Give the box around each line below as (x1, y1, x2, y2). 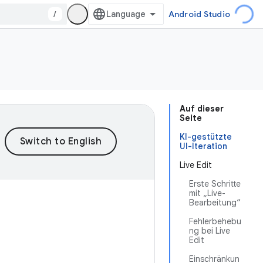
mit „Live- (189, 188, 225, 198)
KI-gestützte (180, 131, 232, 142)
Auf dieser (180, 103, 224, 114)
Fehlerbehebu (189, 216, 241, 227)
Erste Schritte (189, 178, 241, 189)
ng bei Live (189, 225, 230, 236)
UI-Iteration (180, 141, 227, 151)
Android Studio (168, 9, 230, 19)
